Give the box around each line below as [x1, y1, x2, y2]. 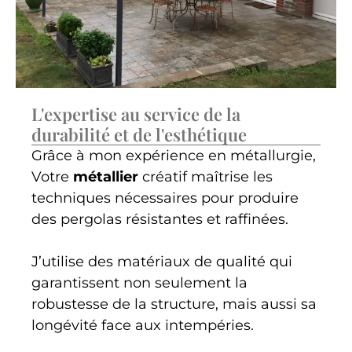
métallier [69, 168, 138, 186]
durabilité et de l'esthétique [31, 123, 247, 147]
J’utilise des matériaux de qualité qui [31, 253, 292, 271]
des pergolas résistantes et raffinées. [31, 211, 288, 229]
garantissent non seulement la [31, 274, 247, 292]
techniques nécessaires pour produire [31, 189, 299, 207]
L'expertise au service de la [31, 102, 240, 126]
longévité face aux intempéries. [31, 317, 254, 335]
